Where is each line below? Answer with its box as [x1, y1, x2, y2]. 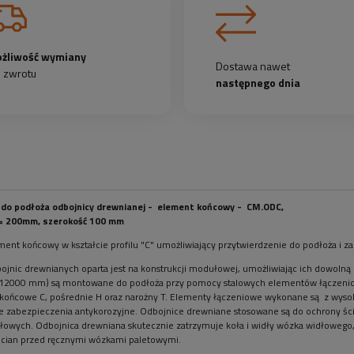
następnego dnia [216, 73, 301, 91]
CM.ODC [247, 198, 281, 214]
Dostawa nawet [216, 57, 291, 74]
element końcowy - [155, 198, 244, 214]
